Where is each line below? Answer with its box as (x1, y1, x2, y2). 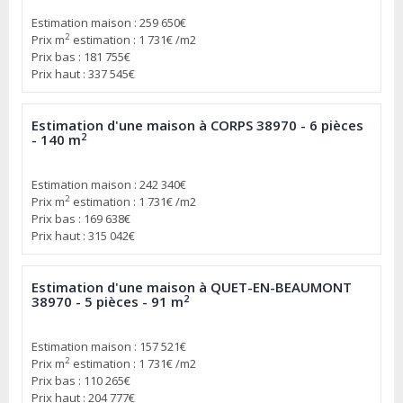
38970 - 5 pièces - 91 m (31, 292, 184, 311)
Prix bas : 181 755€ (31, 49, 130, 66)
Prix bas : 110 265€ (31, 372, 130, 390)
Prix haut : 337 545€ (31, 66, 135, 83)
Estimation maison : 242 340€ (31, 176, 186, 193)
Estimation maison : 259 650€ (31, 14, 186, 31)
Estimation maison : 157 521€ (31, 338, 186, 355)
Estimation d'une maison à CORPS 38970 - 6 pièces (31, 116, 363, 135)
